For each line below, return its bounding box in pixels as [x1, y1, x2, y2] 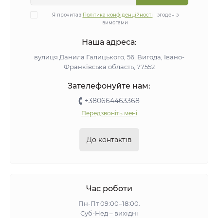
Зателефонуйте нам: [68, 81, 150, 91]
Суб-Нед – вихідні [80, 209, 138, 217]
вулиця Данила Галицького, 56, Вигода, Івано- [34, 53, 184, 61]
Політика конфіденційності [82, 12, 153, 18]
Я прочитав [52, 12, 83, 18]
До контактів [86, 135, 132, 144]
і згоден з [152, 12, 179, 18]
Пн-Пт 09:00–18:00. [78, 200, 140, 207]
